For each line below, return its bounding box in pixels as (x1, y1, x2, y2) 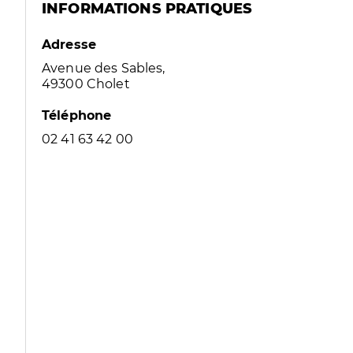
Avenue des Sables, (42, 61, 165, 76)
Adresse (42, 37, 97, 52)
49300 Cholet (42, 76, 130, 91)
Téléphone (42, 108, 112, 123)
